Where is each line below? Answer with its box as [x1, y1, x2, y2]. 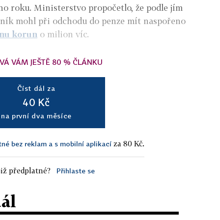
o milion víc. [37, 28, 96, 39]
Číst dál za [17, 83, 55, 92]
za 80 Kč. [111, 138, 144, 148]
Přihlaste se [56, 166, 95, 175]
